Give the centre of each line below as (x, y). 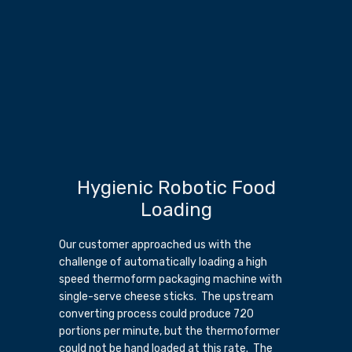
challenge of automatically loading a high (163, 262)
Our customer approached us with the (155, 245)
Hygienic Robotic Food (176, 188)
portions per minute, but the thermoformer (169, 332)
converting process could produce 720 (156, 314)
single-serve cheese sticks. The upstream (166, 297)
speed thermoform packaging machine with (170, 280)
